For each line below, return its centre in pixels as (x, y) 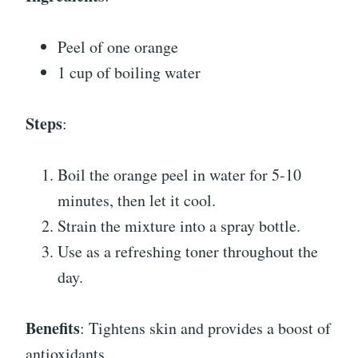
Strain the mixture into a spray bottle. (179, 226)
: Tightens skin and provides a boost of (205, 328)
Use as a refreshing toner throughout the (188, 252)
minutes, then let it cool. (137, 201)
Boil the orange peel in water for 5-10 (179, 175)
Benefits (53, 328)
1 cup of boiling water (129, 73)
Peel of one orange (118, 47)
